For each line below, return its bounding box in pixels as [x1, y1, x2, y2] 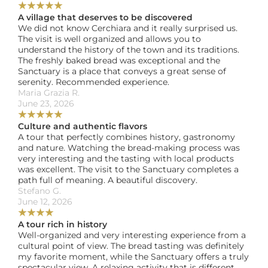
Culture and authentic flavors [18, 121, 147, 132]
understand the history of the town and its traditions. [18, 44, 239, 55]
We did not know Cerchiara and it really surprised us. [18, 23, 237, 33]
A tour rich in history [18, 219, 107, 230]
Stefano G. [18, 185, 63, 196]
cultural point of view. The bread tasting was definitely [18, 240, 244, 251]
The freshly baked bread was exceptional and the [18, 55, 220, 66]
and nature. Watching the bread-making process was [18, 142, 240, 153]
